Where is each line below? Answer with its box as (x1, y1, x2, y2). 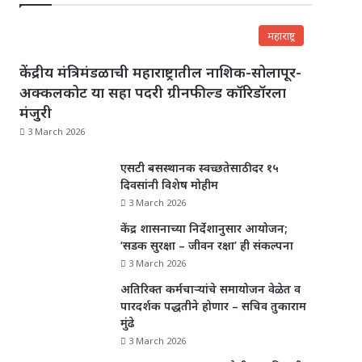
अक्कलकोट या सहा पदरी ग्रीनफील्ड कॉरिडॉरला (19, 82, 287, 103)
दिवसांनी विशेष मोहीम (120, 177, 219, 193)
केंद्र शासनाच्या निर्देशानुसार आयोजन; (120, 221, 288, 237)
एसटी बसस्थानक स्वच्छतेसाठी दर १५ (120, 160, 280, 176)
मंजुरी (19, 103, 53, 123)
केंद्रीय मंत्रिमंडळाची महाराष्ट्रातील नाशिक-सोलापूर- (19, 62, 302, 82)
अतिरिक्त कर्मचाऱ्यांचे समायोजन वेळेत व (120, 281, 301, 297)
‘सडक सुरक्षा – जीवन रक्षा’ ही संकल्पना (120, 238, 294, 254)
